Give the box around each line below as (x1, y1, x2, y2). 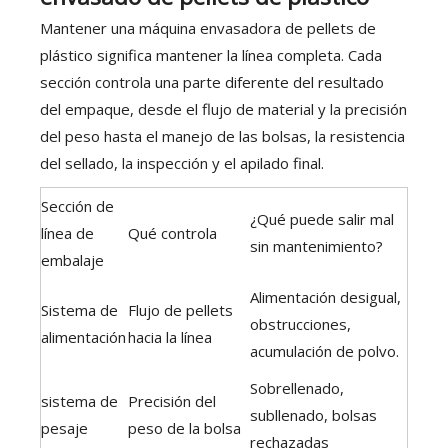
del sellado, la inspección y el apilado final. (40, 153, 324, 174)
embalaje (41, 250, 104, 271)
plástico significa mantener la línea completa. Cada (40, 45, 382, 66)
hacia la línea (128, 327, 212, 348)
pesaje (41, 418, 88, 439)
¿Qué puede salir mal (250, 209, 394, 230)
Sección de (41, 196, 114, 217)
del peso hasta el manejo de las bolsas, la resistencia (40, 126, 405, 147)
